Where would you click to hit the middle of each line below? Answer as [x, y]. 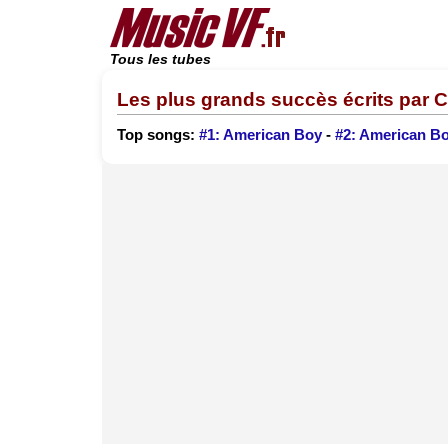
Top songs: [158, 135]
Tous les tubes [160, 59]
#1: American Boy [260, 135]
